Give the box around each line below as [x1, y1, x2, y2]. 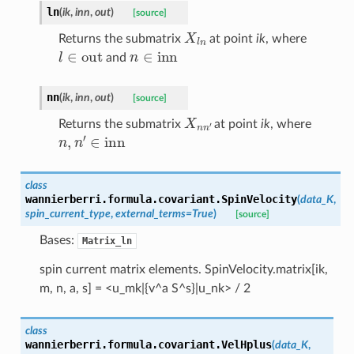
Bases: [39, 233, 77, 247]
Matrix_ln [81, 235, 132, 247]
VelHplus [220, 337, 272, 351]
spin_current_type [24, 207, 111, 220]
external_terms [115, 207, 186, 220]
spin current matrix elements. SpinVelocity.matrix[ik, [39, 262, 328, 276]
